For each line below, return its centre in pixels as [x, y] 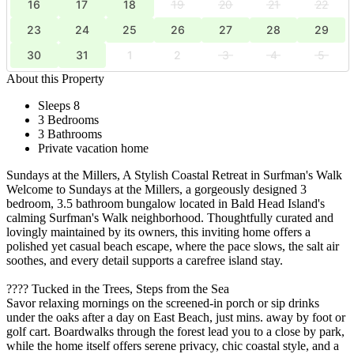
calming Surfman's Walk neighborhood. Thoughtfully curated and [170, 217]
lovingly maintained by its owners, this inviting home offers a [158, 232]
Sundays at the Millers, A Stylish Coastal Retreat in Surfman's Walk [174, 175]
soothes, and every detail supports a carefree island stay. [145, 260]
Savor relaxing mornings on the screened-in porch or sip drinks [163, 303]
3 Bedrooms [68, 119]
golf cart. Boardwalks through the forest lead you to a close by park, [175, 331]
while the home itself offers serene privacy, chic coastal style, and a [173, 345]
